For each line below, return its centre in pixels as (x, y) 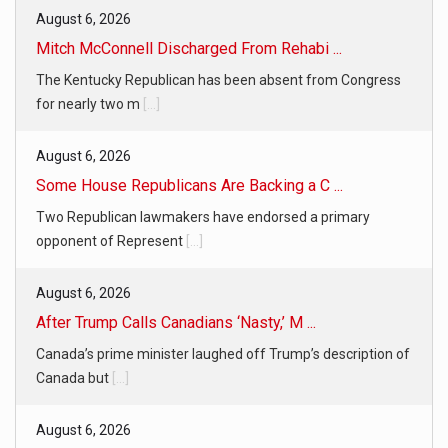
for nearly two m (89, 104)
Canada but (74, 378)
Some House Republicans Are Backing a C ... (189, 186)
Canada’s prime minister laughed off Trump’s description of (223, 354)
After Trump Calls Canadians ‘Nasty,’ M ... (176, 323)
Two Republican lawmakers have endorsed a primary (203, 217)
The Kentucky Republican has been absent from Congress (218, 80)
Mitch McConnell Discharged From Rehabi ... (189, 49)
